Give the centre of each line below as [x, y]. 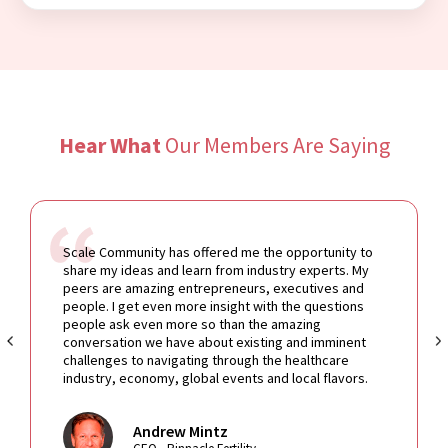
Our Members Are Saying [275, 144]
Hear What [109, 144]
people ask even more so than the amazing [192, 323]
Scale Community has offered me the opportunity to [218, 251]
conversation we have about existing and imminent [214, 341]
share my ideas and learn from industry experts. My [216, 269]
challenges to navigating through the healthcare [206, 359]
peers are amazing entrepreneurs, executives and [213, 287]
